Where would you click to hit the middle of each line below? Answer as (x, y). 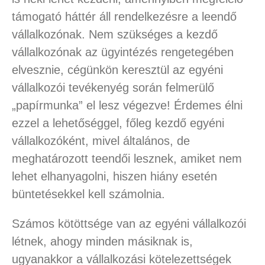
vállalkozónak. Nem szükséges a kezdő (114, 35)
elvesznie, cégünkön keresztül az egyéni (117, 70)
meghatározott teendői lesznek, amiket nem (127, 159)
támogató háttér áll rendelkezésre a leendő (124, 17)
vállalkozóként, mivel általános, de (101, 141)
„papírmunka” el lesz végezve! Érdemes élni (127, 106)
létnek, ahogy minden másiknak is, (102, 242)
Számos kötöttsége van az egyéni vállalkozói (129, 224)
